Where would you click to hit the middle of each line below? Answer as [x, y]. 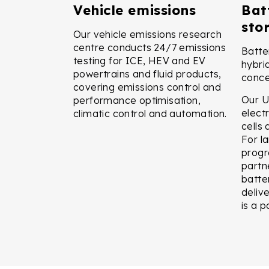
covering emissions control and [147, 87]
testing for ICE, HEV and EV [140, 60]
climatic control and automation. [150, 113]
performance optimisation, [137, 100]
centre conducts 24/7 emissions [150, 47]
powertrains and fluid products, [147, 74]
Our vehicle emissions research [147, 34]
